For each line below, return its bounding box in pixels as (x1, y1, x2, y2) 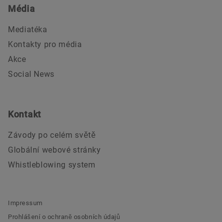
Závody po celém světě (8, 130, 96, 140)
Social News (8, 69, 55, 79)
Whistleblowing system (8, 160, 96, 169)
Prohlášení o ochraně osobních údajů (8, 213, 120, 221)
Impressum (8, 199, 43, 207)
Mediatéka (8, 24, 48, 34)
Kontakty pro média (8, 39, 82, 49)
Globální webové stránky (8, 145, 101, 155)
